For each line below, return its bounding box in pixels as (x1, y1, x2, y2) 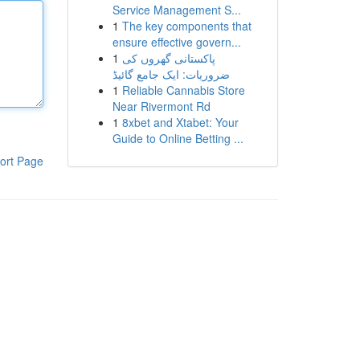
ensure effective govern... (112, 34, 241, 50)
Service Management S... (112, 2, 241, 18)
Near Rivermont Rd (112, 98, 211, 114)
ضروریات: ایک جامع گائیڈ (112, 66, 230, 82)
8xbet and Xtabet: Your (121, 114, 239, 130)
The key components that (121, 18, 252, 34)
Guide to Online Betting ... (112, 130, 243, 146)
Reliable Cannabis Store (121, 82, 245, 98)
